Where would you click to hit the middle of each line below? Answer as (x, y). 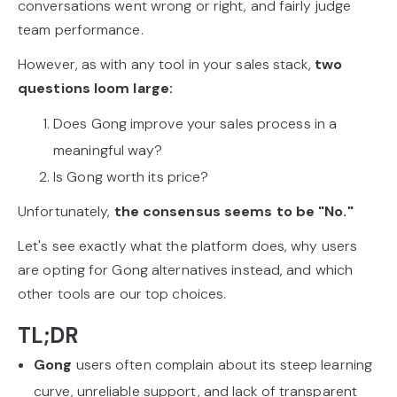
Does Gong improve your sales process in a (195, 123)
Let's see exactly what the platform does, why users (188, 245)
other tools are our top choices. (122, 293)
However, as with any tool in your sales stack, (164, 64)
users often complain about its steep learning (224, 364)
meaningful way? (108, 150)
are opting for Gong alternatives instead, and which (186, 269)
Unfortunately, (66, 211)
